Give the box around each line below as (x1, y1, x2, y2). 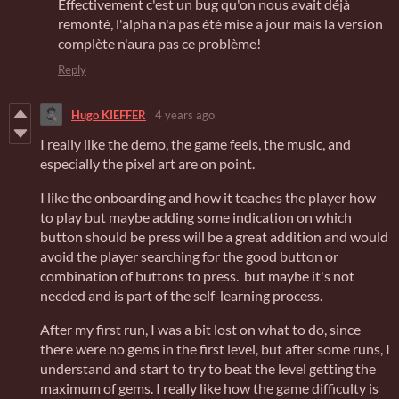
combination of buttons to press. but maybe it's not (40, 267, 354, 285)
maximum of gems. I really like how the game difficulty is (40, 379, 379, 397)
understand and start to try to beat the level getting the (40, 360, 376, 378)
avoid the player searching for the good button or (40, 248, 338, 265)
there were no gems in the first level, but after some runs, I (40, 340, 390, 358)
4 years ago (155, 107, 215, 122)
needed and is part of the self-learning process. (40, 287, 325, 305)
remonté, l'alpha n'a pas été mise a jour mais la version (58, 15, 383, 33)
